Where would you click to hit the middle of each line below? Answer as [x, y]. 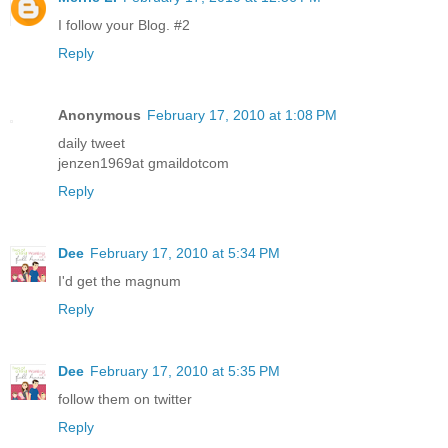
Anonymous [99, 114]
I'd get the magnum [119, 280]
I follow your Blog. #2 [124, 24]
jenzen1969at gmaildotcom [143, 162]
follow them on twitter [125, 398]
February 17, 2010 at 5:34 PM [185, 252]
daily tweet [91, 142]
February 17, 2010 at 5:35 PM [185, 370]
